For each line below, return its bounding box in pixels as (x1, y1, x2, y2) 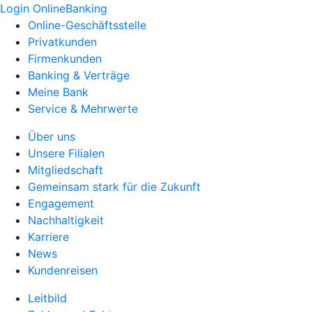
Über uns (28, 130, 75, 143)
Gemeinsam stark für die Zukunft (28, 180, 201, 194)
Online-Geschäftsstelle (28, 18, 146, 32)
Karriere (28, 230, 69, 244)
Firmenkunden (28, 52, 102, 65)
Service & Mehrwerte (28, 102, 138, 116)
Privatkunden (28, 35, 97, 49)
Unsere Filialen (28, 146, 104, 160)
